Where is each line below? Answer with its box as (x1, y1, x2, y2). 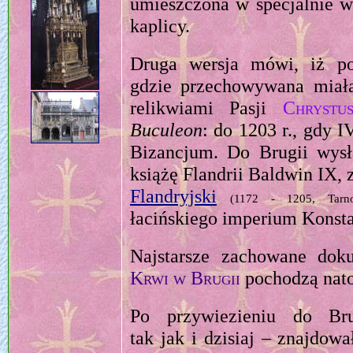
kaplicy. (130, 15, 190, 37)
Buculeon (130, 119, 203, 141)
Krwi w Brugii (130, 267, 240, 289)
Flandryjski (130, 185, 217, 207)
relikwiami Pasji (130, 97, 283, 119)
